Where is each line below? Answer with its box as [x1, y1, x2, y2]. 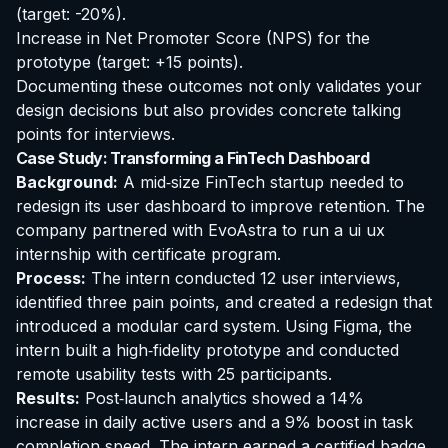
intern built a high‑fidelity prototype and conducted [16, 340, 399, 361]
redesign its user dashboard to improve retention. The [16, 196, 425, 217]
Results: [16, 388, 80, 409]
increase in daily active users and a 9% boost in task [16, 412, 413, 433]
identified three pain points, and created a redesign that [16, 292, 432, 313]
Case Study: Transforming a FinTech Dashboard [16, 148, 370, 169]
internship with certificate [16, 244, 206, 265]
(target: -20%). [16, 4, 126, 25]
